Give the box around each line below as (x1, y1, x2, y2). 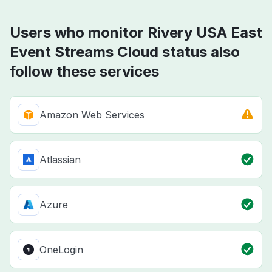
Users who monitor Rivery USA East (10, 24, 262, 42)
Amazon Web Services (39, 109, 144, 121)
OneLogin (39, 243, 83, 256)
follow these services (10, 63, 159, 81)
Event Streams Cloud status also (10, 43, 240, 61)
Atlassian (39, 154, 81, 166)
